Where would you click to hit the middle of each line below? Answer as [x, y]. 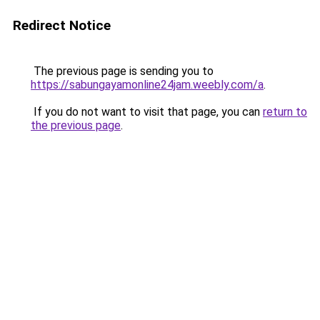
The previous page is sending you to [122, 71]
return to [285, 112]
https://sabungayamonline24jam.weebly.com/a [147, 85]
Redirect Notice [62, 25]
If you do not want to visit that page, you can [147, 112]
